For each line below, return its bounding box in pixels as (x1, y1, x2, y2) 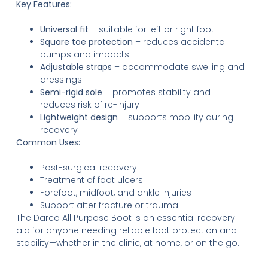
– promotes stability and (102, 86, 211, 99)
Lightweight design (39, 111, 118, 124)
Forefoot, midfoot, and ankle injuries (39, 187, 191, 199)
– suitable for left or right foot (88, 23, 214, 36)
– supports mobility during (117, 111, 233, 124)
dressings (39, 74, 82, 86)
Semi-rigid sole (39, 86, 102, 99)
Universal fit (39, 23, 89, 36)
